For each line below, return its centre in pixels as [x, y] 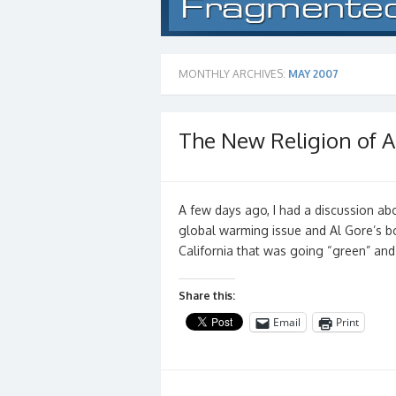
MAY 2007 [313, 74]
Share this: [207, 296]
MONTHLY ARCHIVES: [233, 74]
